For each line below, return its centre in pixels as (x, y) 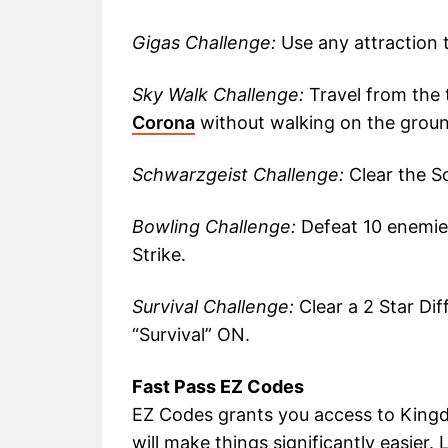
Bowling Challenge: (214, 227)
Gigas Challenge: (204, 43)
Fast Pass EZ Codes (218, 387)
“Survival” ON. (191, 335)
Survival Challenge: (213, 307)
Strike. (159, 255)
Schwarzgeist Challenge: (238, 175)
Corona (163, 123)
